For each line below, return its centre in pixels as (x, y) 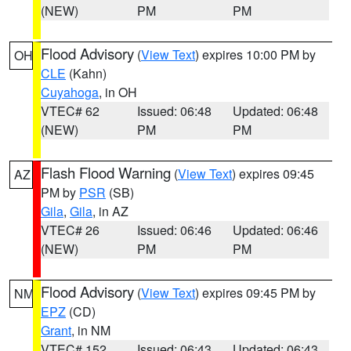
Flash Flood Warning (106, 172)
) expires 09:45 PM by (255, 293)
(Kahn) (86, 73)
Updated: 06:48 (276, 111)
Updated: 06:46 (276, 230)
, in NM (91, 330)
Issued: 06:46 (174, 230)
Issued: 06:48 (174, 111)
